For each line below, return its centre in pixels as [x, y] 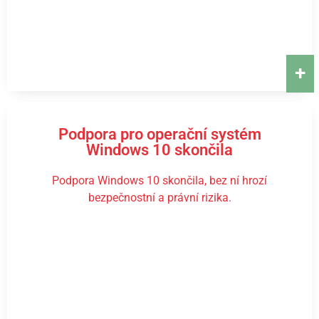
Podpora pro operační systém [159, 134]
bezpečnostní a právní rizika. [159, 198]
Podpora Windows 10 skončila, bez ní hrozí [159, 181]
